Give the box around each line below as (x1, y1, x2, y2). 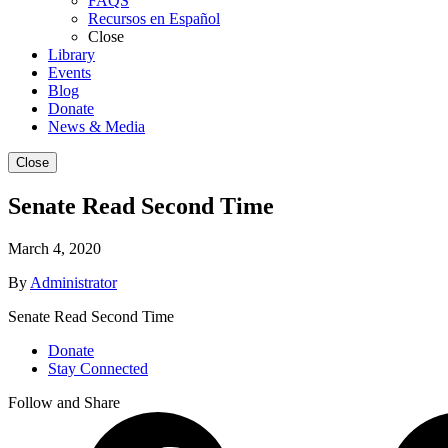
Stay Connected (48, 360, 148, 378)
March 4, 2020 (8, 240, 101, 258)
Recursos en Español (88, 10, 220, 28)
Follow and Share (8, 394, 120, 412)
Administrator (30, 274, 117, 292)
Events (48, 64, 91, 82)
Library (48, 46, 95, 64)
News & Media (48, 118, 145, 136)
